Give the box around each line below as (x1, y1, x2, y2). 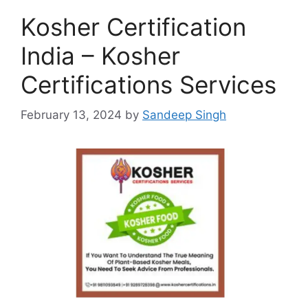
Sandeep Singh (142, 108, 226, 122)
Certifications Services (21, 69, 276, 99)
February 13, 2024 (21, 108, 122, 122)
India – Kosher (21, 41, 180, 70)
